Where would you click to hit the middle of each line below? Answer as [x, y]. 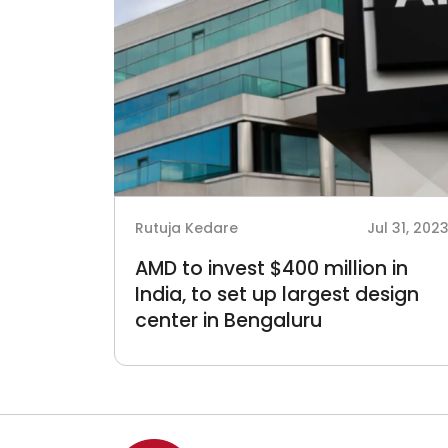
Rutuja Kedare [186, 228]
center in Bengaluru [228, 320]
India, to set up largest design [277, 294]
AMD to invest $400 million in [271, 268]
